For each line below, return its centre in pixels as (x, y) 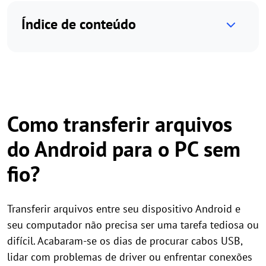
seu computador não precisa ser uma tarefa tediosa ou (133, 225)
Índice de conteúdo (79, 24)
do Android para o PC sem (124, 149)
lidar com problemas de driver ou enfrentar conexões (130, 257)
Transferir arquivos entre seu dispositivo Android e (124, 209)
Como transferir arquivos (120, 124)
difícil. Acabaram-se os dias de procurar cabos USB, (125, 241)
